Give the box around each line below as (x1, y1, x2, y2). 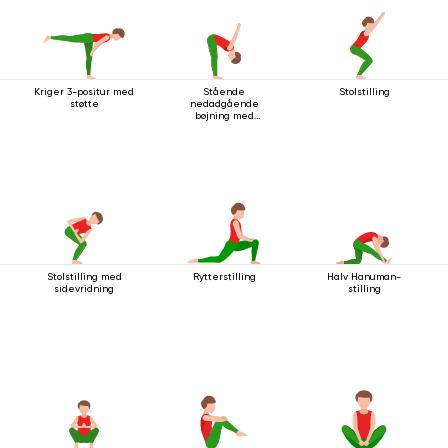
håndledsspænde (181, 121, 267, 133)
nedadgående (189, 97, 259, 109)
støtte (69, 97, 99, 109)
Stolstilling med (46, 270, 122, 282)
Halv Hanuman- (327, 270, 401, 282)
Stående (203, 85, 245, 97)
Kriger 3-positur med (34, 85, 134, 97)
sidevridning (54, 282, 114, 294)
